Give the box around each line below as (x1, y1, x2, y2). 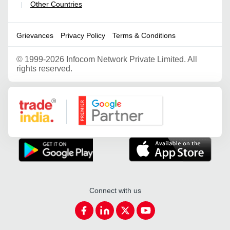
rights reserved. (16, 64, 72, 73)
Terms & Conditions (112, 31, 176, 40)
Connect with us (89, 186, 141, 195)
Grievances (16, 31, 53, 40)
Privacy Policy (61, 31, 105, 40)
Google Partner (76, 94, 132, 103)
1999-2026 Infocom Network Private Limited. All (25, 55, 197, 64)
